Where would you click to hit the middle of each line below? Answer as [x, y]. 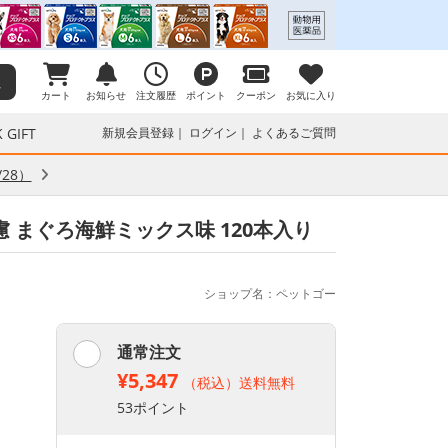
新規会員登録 [138, 132]
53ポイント [153, 407]
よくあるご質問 [294, 132]
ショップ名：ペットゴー [270, 293]
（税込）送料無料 [239, 382]
